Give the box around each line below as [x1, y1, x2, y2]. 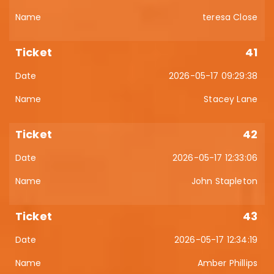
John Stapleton [191, 174, 257, 187]
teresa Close [202, 10, 257, 23]
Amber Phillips [197, 256, 257, 269]
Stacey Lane [204, 92, 257, 105]
